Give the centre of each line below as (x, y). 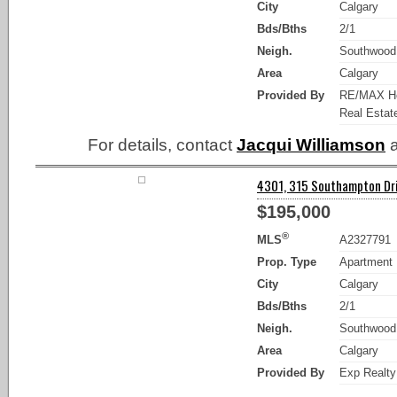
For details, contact (162, 144)
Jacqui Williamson (311, 144)
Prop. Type (287, 261)
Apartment (366, 261)
